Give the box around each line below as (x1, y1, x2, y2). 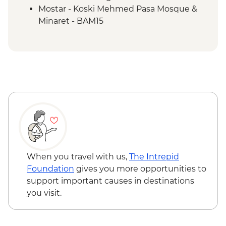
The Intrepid (129, 151, 179, 161)
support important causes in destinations (27, 176, 194, 186)
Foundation (27, 163, 74, 174)
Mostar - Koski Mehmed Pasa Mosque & (38, 4, 197, 14)
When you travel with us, (27, 151, 129, 161)
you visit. (27, 188, 62, 198)
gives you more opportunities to (74, 163, 206, 174)
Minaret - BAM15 (38, 16, 103, 26)
